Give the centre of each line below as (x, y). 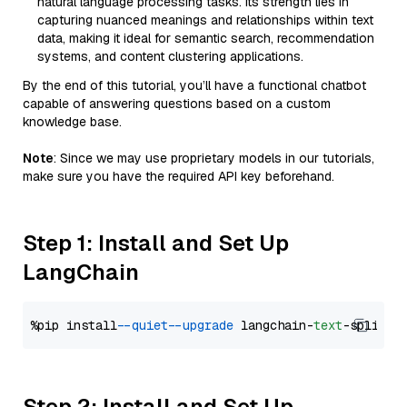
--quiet (146, 325)
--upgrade (204, 325)
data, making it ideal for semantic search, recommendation (206, 38)
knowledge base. (72, 122)
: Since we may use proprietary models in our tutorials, (214, 158)
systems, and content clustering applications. (170, 56)
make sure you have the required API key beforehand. (179, 176)
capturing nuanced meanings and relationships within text (205, 20)
